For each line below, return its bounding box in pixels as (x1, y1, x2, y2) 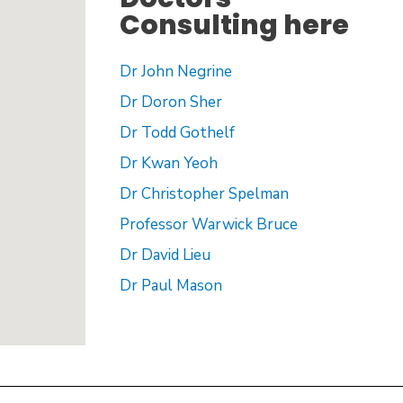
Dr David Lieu (119, 245, 210, 265)
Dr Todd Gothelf (119, 122, 235, 143)
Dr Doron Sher (119, 92, 222, 112)
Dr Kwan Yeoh (119, 153, 218, 174)
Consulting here (119, 6, 349, 44)
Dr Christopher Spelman (119, 184, 289, 204)
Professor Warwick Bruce (119, 214, 298, 235)
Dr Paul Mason (119, 275, 222, 296)
